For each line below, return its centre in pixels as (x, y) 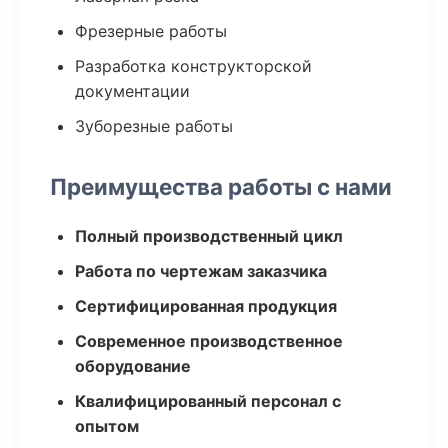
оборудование (133, 366)
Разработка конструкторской (193, 66)
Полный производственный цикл (209, 236)
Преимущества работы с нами (221, 186)
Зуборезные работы (154, 126)
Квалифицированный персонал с (208, 401)
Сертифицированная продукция (206, 306)
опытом (107, 426)
